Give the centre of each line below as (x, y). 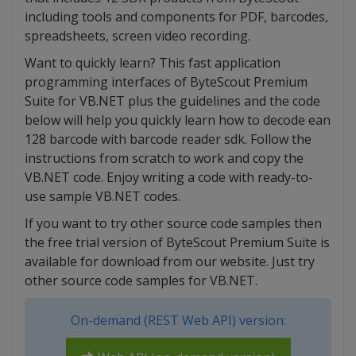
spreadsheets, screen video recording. (137, 36)
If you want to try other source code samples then (173, 224)
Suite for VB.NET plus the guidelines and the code (172, 101)
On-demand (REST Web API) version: (178, 321)
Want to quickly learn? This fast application (153, 63)
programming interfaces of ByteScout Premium (166, 82)
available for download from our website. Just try (170, 262)
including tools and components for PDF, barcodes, (176, 17)
